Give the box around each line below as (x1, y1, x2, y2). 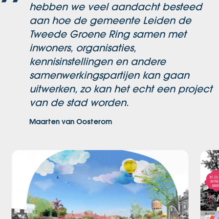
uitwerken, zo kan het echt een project (29, 83, 212, 95)
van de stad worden (29, 96, 126, 109)
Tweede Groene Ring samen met (29, 28, 186, 41)
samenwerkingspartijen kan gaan (29, 69, 189, 82)
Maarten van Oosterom (29, 117, 112, 127)
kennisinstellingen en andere (29, 55, 166, 68)
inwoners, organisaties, (29, 42, 136, 54)
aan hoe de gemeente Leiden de (29, 14, 191, 27)
